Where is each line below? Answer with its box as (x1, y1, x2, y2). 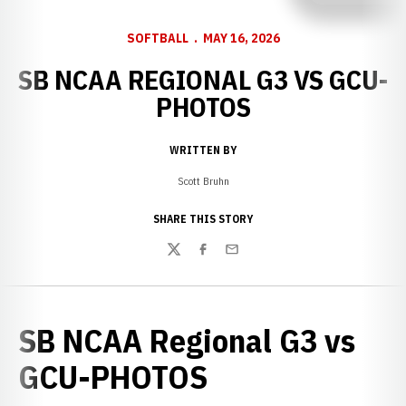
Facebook (195, 249, 251, 268)
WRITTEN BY (169, 143, 237, 157)
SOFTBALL (126, 30, 188, 46)
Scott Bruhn (177, 174, 229, 188)
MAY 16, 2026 (202, 30, 280, 46)
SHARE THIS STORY (153, 212, 253, 226)
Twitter (166, 249, 209, 268)
